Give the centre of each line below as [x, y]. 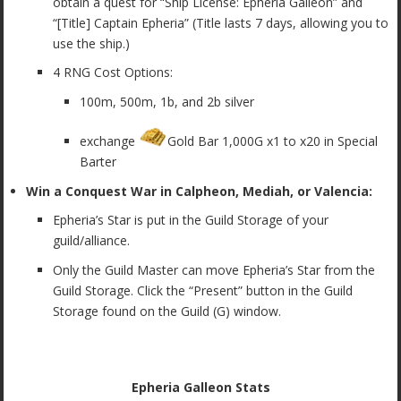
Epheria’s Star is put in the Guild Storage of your [191, 220]
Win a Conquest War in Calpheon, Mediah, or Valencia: [200, 191]
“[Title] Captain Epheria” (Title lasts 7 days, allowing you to [221, 22]
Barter [98, 161]
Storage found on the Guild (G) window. [167, 311]
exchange [110, 141]
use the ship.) [92, 43]
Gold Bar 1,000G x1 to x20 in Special [273, 141]
